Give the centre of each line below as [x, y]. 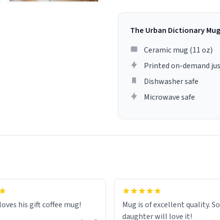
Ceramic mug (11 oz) [178, 50]
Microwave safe [169, 97]
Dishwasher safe [171, 82]
